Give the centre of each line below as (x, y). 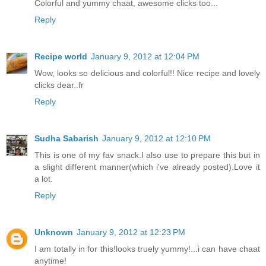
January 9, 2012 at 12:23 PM (131, 232)
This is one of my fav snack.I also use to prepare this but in (147, 155)
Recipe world (61, 56)
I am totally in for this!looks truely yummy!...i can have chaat (147, 248)
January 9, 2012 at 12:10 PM (156, 138)
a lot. (44, 178)
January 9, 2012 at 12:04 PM (145, 56)
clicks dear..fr (59, 85)
